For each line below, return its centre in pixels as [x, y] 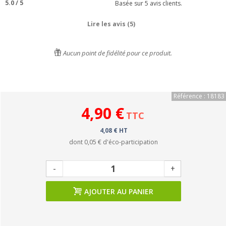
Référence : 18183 [199, 96]
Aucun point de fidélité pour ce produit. [117, 53]
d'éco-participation [130, 142]
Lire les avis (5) [111, 24]
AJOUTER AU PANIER [119, 191]
